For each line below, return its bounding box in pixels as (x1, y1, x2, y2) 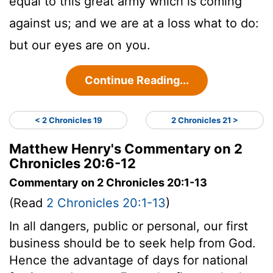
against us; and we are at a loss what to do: (9, 15, 259, 30)
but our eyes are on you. (9, 37, 151, 52)
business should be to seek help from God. (9, 235, 256, 250)
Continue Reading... (84, 73, 189, 87)
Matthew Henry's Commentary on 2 (9, 140, 243, 157)
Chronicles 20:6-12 (9, 155, 136, 171)
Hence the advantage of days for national (9, 252, 248, 268)
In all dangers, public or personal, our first (9, 218, 248, 233)
